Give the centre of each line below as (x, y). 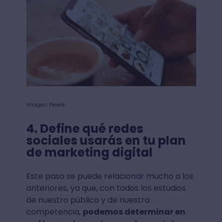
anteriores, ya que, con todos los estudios (106, 188)
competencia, (54, 212)
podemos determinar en (134, 212)
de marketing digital (89, 152)
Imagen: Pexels (45, 105)
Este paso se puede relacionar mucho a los (110, 176)
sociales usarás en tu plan (106, 140)
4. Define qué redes (84, 128)
